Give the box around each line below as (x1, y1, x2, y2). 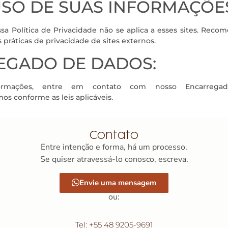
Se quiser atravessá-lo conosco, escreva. (40, 153, 188, 165)
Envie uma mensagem (79, 178, 156, 188)
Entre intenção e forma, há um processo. (41, 141, 187, 153)
